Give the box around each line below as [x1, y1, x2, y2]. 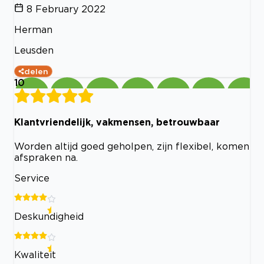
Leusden [14, 45, 54, 56]
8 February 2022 [27, 4, 105, 15]
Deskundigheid [14, 210, 84, 222]
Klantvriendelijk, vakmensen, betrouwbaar [14, 117, 220, 128]
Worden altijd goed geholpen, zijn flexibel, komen [14, 140, 249, 151]
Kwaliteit [14, 249, 56, 260]
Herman [14, 24, 52, 35]
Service [14, 172, 49, 183]
